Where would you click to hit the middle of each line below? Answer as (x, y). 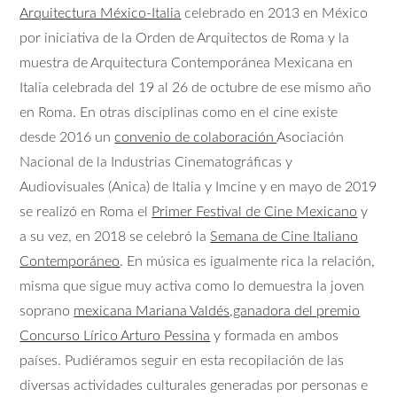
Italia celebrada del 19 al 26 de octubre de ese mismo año (196, 88)
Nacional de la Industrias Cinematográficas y (156, 163)
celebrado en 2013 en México (275, 14)
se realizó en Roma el (86, 212)
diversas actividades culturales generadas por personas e (194, 386)
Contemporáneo (70, 262)
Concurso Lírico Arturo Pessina (115, 336)
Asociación (311, 138)
